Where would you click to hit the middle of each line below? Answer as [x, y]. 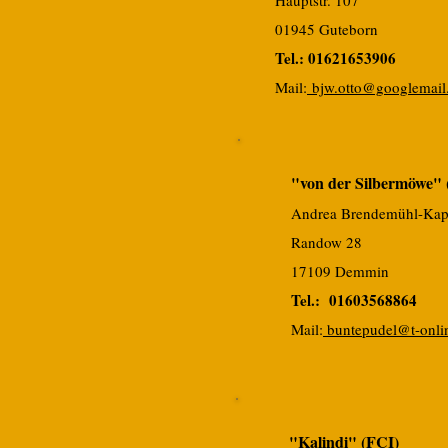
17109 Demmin [340, 271]
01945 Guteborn [326, 29]
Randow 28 [326, 242]
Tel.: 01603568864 [354, 300]
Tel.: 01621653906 [335, 58]
